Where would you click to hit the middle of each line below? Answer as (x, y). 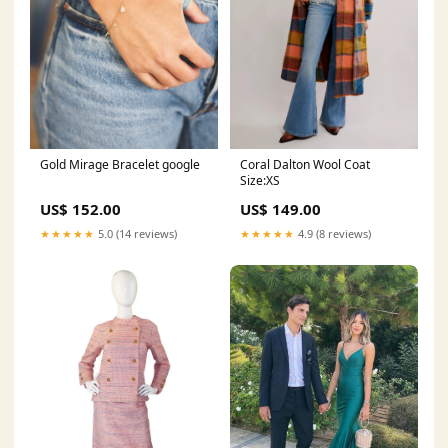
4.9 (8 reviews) (333, 234)
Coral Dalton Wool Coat (305, 165)
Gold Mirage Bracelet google (120, 165)
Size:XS (260, 181)
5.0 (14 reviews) (136, 234)
